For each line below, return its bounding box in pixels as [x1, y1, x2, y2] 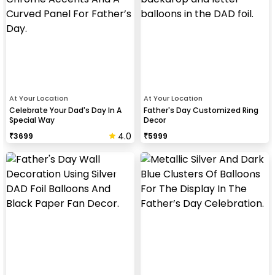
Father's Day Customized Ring [144, 104, 258, 115]
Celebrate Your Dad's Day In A [9, 104, 122, 115]
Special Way [9, 114, 55, 125]
